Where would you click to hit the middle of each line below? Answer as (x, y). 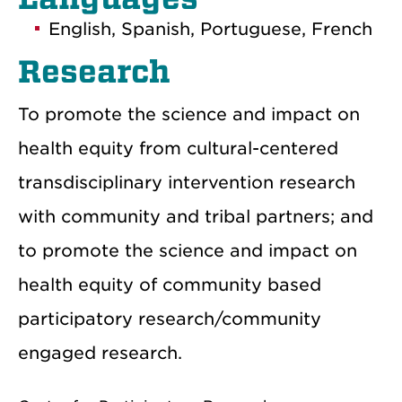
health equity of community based (170, 284)
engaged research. (100, 353)
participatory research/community (170, 319)
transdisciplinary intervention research (187, 182)
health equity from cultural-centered (178, 148)
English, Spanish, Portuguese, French (210, 29)
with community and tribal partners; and (196, 216)
